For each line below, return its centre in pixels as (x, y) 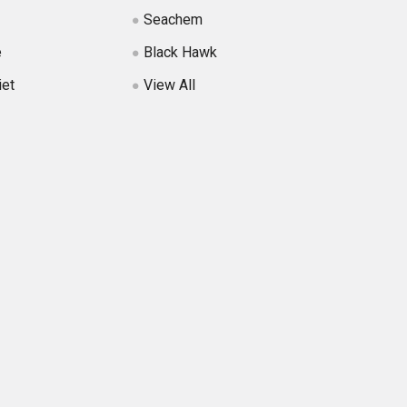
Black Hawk (180, 52)
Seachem (173, 19)
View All (169, 84)
